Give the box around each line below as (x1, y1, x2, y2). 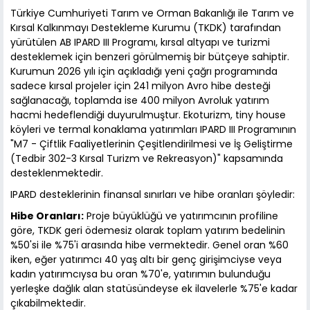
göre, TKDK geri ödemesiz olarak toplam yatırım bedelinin (10, 224, 285, 238)
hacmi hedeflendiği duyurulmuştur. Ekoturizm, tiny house (10, 108, 286, 122)
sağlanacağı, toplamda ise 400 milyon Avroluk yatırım (10, 93, 269, 108)
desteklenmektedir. (10, 166, 103, 181)
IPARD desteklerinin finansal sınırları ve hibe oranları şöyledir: (10, 188, 295, 202)
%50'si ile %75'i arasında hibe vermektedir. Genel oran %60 (10, 238, 289, 253)
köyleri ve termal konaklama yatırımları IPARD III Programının (10, 122, 296, 137)
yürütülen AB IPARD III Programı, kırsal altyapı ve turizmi (10, 35, 270, 50)
